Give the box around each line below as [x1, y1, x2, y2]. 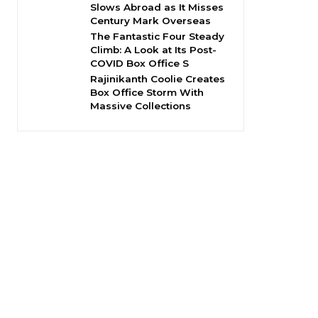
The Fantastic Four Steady [90, 31, 224, 42]
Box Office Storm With [90, 87, 204, 98]
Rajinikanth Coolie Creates [90, 73, 225, 84]
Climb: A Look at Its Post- [90, 44, 216, 55]
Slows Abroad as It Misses [90, 1, 224, 13]
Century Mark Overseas [90, 15, 211, 26]
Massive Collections [90, 100, 191, 111]
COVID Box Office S [90, 57, 189, 69]
